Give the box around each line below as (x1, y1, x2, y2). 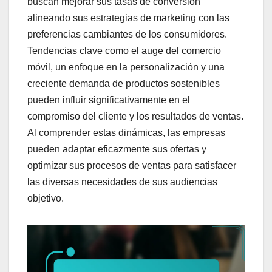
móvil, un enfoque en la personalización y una (27, 61, 225, 72)
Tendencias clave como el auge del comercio (27, 45, 221, 56)
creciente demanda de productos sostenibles (27, 78, 220, 89)
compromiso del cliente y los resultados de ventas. (27, 110, 243, 121)
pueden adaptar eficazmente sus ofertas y (27, 143, 206, 154)
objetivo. (27, 192, 64, 203)
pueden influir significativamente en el (27, 94, 190, 105)
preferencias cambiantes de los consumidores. (27, 29, 227, 39)
